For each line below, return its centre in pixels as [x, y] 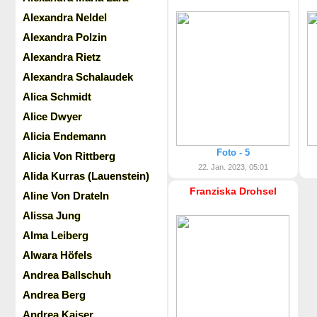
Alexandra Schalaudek [78, 77]
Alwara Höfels [57, 255]
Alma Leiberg [56, 235]
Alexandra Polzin [65, 37]
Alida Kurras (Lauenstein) [86, 176]
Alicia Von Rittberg [69, 156]
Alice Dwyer [52, 116]
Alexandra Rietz [62, 57]
